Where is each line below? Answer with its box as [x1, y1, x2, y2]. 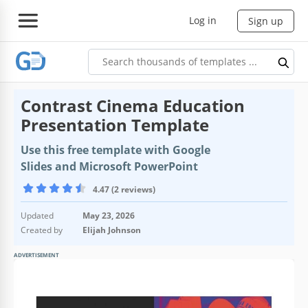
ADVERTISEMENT [14, 250, 59, 258]
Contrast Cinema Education [21, 93, 245, 117]
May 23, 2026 [82, 209, 135, 221]
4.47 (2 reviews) [93, 183, 155, 195]
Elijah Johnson [82, 223, 141, 236]
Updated [21, 209, 54, 221]
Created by [21, 223, 63, 236]
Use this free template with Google [21, 142, 210, 157]
